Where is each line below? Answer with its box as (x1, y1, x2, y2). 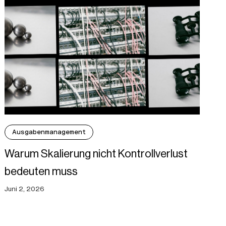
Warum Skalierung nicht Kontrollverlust (5, 147, 188, 160)
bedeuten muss (5, 165, 78, 178)
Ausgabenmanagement (12, 128, 86, 136)
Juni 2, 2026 (5, 185, 45, 193)
